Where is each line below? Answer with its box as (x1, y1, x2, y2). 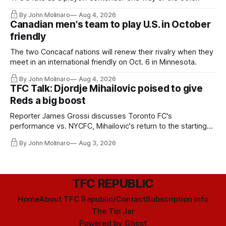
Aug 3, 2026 (79, 139, 116, 147)
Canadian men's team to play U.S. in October (10, 19, 211, 31)
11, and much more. (10, 132, 76, 141)
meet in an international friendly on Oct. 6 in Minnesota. (10, 58, 197, 67)
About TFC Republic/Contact (39, 194, 146, 204)
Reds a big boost (10, 95, 86, 107)
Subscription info (146, 194, 208, 204)
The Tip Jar (91, 206, 135, 216)
